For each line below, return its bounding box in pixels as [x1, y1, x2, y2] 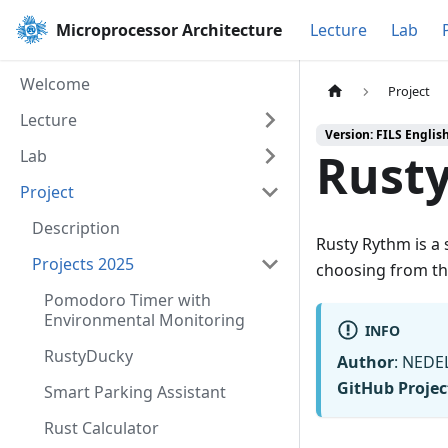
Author [337, 351, 394, 374]
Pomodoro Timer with [44, 289, 211, 311]
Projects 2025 [32, 253, 134, 275]
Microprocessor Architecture [56, 19, 282, 41]
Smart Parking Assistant [44, 381, 226, 403]
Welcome [20, 73, 90, 95]
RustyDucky [44, 345, 133, 367]
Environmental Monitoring [44, 309, 245, 331]
